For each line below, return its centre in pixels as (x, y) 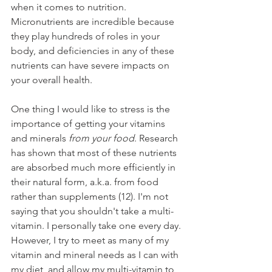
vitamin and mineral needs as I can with (96, 255)
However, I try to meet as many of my (91, 240)
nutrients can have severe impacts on (91, 66)
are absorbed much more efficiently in (94, 168)
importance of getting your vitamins (89, 124)
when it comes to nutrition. (70, 7)
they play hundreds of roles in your (87, 36)
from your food (101, 138)
